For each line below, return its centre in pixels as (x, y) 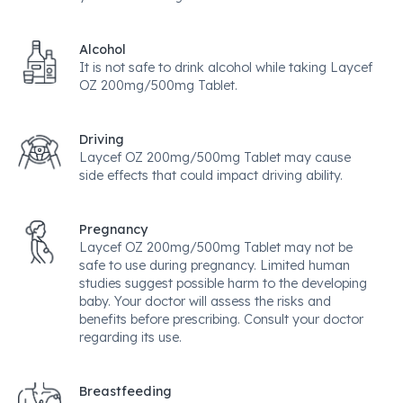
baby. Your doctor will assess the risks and (205, 301)
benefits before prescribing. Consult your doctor (221, 319)
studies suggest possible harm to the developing (223, 283)
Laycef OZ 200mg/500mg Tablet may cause (215, 157)
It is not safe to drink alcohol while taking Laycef (226, 67)
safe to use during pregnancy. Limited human (215, 265)
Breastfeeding (125, 391)
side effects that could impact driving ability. (211, 175)
